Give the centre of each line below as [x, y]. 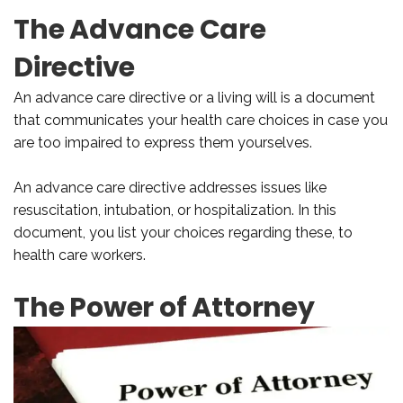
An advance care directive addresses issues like [170, 187]
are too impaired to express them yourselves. [163, 142]
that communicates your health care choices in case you [201, 120]
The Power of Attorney [164, 307]
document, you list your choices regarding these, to [183, 232]
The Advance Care [140, 29]
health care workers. [80, 255]
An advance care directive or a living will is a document [194, 97]
